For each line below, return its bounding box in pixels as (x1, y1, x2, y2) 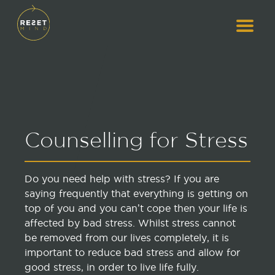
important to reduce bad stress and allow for (25, 246, 240, 258)
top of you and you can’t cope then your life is (25, 202, 247, 214)
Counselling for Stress (25, 132, 248, 152)
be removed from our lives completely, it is (25, 231, 229, 243)
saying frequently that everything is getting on (25, 187, 248, 199)
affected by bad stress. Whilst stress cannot (25, 217, 236, 228)
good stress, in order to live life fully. (25, 261, 199, 273)
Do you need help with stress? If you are (25, 172, 219, 184)
